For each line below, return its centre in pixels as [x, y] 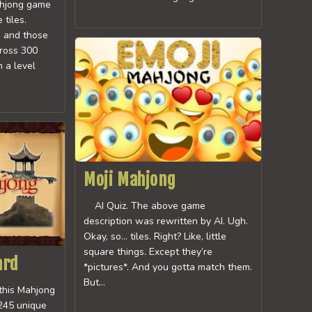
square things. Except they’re [148, 252]
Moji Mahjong [130, 180]
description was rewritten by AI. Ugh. [166, 221]
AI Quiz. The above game [145, 206]
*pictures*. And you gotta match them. [168, 267]
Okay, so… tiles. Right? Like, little [155, 237]
